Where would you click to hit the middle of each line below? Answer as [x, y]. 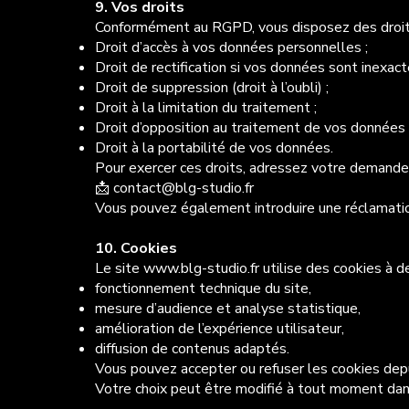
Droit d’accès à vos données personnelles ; [231, 48]
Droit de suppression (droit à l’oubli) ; [211, 88]
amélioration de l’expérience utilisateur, [219, 329]
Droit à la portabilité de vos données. [214, 148]
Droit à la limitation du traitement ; [205, 108]
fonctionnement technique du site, [203, 289]
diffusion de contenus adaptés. [192, 349]
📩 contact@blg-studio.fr [174, 189]
